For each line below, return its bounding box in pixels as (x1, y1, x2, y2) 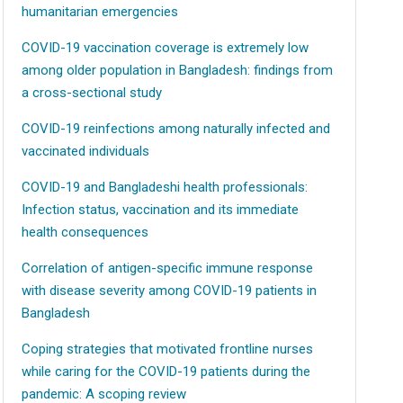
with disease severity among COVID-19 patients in (21, 282, 317, 299)
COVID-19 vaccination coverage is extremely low (21, 40, 309, 56)
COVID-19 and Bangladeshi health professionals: (21, 179, 308, 195)
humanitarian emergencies (21, 4, 178, 20)
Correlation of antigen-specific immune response (21, 260, 313, 276)
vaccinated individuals (21, 143, 149, 159)
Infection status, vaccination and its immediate (21, 201, 299, 218)
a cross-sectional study (21, 85, 162, 101)
